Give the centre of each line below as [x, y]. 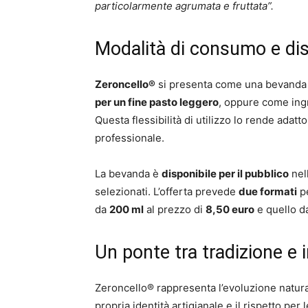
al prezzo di [175, 209]
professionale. [130, 138]
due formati [268, 191]
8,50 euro [230, 209]
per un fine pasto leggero [157, 102]
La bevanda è [128, 174]
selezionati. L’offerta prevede [167, 191]
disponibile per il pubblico [225, 174]
